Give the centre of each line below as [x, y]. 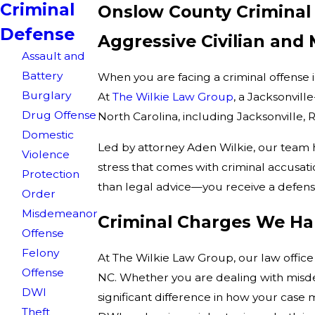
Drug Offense [59, 115]
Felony [41, 253]
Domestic [48, 135]
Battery [43, 76]
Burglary [47, 96]
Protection [51, 174]
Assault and [54, 56]
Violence [46, 155]
